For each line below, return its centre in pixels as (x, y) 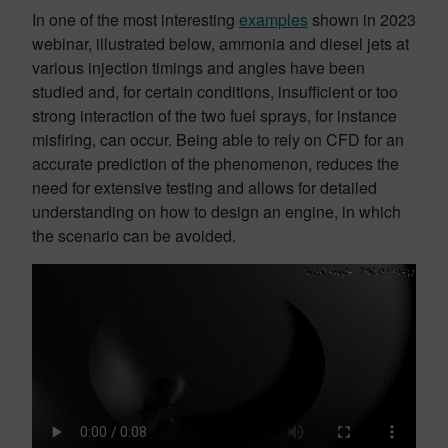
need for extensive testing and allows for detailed (204, 187)
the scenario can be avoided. (134, 235)
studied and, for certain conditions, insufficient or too (215, 91)
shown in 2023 (362, 19)
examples (273, 19)
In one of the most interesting (135, 19)
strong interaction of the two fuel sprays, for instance (214, 115)
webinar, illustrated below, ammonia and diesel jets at (220, 43)
